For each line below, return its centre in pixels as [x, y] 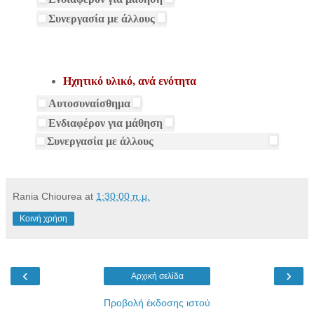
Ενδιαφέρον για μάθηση [105, 123]
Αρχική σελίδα [157, 277]
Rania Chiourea [47, 197]
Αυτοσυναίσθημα [89, 104]
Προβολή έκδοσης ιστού [157, 303]
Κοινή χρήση [43, 219]
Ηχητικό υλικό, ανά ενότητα [129, 81]
